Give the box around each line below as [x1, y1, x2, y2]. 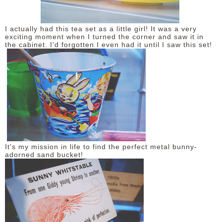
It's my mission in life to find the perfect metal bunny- [5, 143, 197, 151]
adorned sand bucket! [5, 151, 83, 159]
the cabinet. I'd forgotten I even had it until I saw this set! [5, 41, 212, 49]
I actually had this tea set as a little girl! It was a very [5, 25, 197, 33]
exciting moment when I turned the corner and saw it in [5, 33, 204, 41]
